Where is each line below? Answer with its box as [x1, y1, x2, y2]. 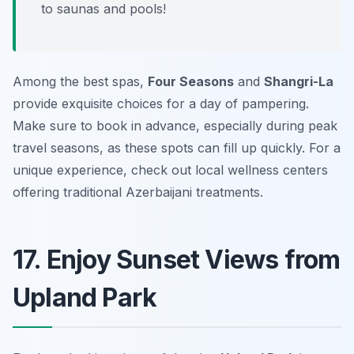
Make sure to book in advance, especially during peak [13, 117, 337, 134]
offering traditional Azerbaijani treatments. [13, 183, 263, 200]
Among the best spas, [13, 73, 148, 89]
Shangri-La [264, 73, 333, 89]
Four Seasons [148, 73, 234, 89]
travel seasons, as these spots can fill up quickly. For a [13, 139, 341, 156]
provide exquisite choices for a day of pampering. [13, 95, 309, 111]
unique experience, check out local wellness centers [13, 161, 328, 178]
